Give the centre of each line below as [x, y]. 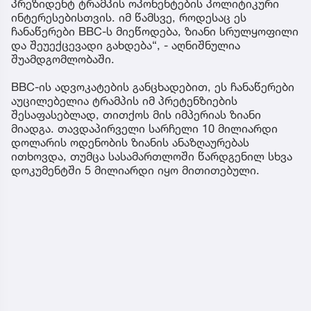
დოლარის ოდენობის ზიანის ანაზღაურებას [130, 143]
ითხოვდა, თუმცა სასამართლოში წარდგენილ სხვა [152, 157]
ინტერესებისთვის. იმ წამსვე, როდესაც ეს [129, 18]
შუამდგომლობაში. [63, 59]
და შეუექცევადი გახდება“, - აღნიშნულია [126, 45]
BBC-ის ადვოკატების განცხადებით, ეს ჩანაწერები [153, 87]
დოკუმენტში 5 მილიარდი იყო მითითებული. [137, 170]
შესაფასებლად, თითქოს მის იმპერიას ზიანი [136, 115]
